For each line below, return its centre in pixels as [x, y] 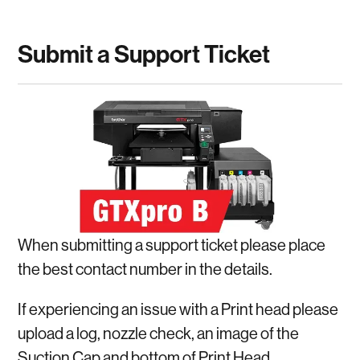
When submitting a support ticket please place [172, 245]
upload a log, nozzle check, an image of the [159, 333]
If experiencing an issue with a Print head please [178, 309]
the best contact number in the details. [145, 269]
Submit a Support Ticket [144, 53]
